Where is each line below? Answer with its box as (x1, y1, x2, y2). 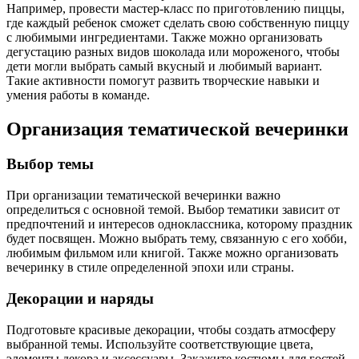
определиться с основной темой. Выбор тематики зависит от (6, 203, 340, 217)
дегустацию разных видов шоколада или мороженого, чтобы (6, 44, 340, 58)
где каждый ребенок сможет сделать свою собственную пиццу (6, 15, 349, 30)
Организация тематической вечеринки (6, 118, 349, 139)
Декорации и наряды (6, 289, 154, 307)
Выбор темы (6, 155, 94, 173)
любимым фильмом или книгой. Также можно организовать (6, 246, 338, 260)
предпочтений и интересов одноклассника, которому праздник (6, 217, 353, 232)
